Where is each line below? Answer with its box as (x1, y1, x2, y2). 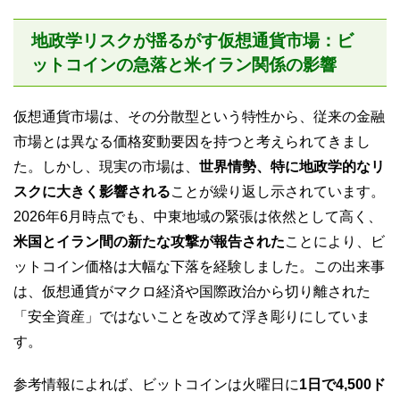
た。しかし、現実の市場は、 (13, 158, 199, 174)
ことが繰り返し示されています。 (171, 183, 385, 199)
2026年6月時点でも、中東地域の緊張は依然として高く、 (13, 208, 382, 224)
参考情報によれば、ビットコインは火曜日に (13, 376, 299, 392)
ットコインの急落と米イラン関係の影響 (31, 54, 337, 74)
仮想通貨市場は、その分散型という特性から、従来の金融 (13, 108, 385, 124)
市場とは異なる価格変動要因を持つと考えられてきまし (13, 133, 371, 149)
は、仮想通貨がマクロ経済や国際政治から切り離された (13, 283, 371, 299)
